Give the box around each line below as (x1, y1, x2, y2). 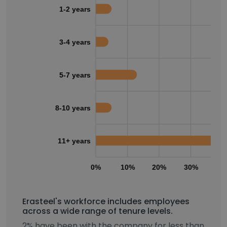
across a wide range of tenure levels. (22, 205, 173, 217)
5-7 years (59, 70, 91, 79)
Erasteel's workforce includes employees (22, 196, 190, 207)
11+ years (58, 136, 91, 145)
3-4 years (59, 37, 91, 46)
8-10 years (55, 103, 91, 112)
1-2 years (59, 5, 91, 13)
